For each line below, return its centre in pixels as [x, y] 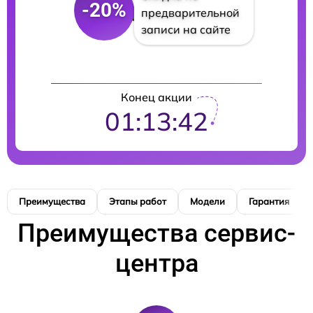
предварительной [190, 13]
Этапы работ [138, 201]
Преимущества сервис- [156, 233]
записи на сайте [185, 29]
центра [156, 263]
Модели [208, 201]
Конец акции [156, 97]
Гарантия [269, 201]
